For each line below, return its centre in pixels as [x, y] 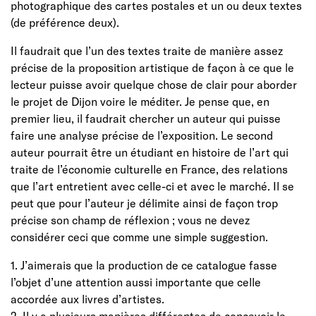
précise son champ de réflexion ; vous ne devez [130, 219]
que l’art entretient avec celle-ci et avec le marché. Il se [152, 186]
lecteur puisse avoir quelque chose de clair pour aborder [154, 84]
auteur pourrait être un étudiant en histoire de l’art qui [150, 152]
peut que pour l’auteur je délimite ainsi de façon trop [144, 202]
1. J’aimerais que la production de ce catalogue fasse [144, 265]
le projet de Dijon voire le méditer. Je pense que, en [140, 101]
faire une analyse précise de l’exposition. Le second [142, 135]
